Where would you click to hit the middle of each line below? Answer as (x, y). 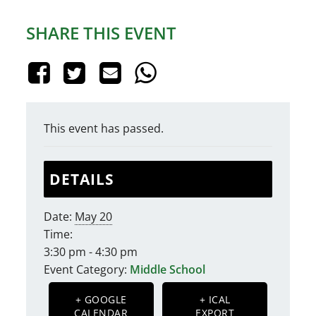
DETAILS (82, 179)
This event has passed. (104, 128)
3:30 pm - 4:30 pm (91, 252)
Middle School (168, 269)
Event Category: (86, 269)
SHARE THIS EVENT (102, 33)
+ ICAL (215, 299)
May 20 (94, 217)
